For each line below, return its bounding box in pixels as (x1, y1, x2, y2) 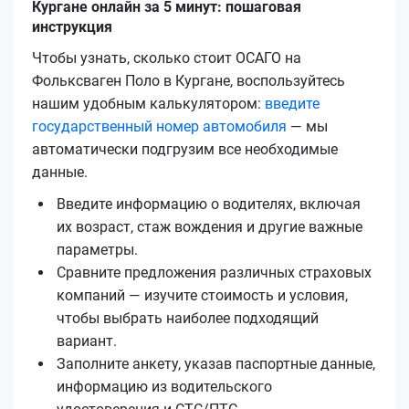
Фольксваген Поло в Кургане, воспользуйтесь (32, 71, 345, 89)
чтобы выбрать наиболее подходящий (57, 309, 319, 327)
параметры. (57, 240, 138, 258)
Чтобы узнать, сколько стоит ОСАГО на (32, 48, 301, 67)
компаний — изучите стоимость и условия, (57, 286, 348, 304)
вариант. (57, 331, 117, 350)
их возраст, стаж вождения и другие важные (57, 217, 362, 236)
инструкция (32, 17, 112, 36)
